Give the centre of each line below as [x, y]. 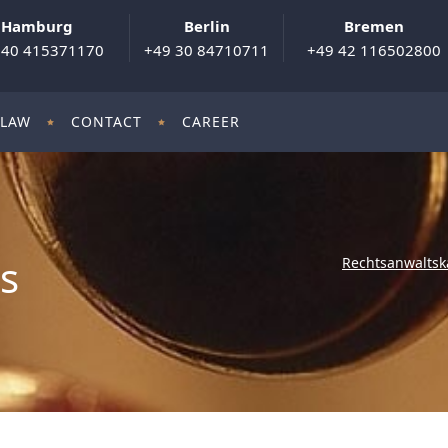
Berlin [206, 26]
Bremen [374, 26]
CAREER [211, 121]
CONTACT [106, 121]
